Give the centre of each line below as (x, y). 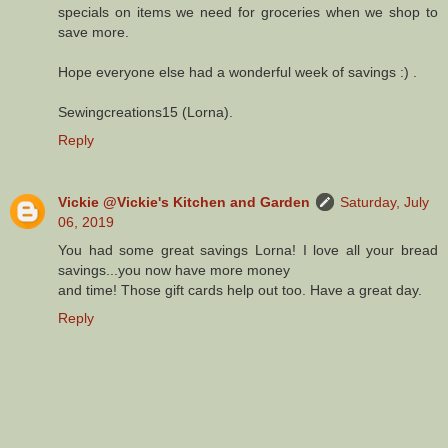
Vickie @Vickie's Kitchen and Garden (184, 201)
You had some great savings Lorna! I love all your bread (248, 249)
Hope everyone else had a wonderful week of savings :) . (237, 71)
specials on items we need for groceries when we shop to (248, 11)
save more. (93, 31)
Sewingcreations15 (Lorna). (145, 111)
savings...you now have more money (174, 269)
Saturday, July (384, 201)
